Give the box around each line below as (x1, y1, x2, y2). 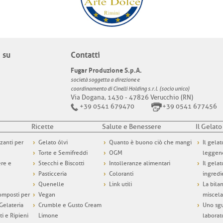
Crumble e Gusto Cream (38, 201, 102, 210)
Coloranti (109, 170, 133, 178)
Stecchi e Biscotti (38, 159, 84, 168)
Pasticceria (38, 170, 67, 178)
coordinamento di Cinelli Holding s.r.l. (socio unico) (70, 86, 190, 93)
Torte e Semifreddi (38, 149, 88, 157)
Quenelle (38, 180, 64, 189)
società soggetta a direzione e (70, 77, 139, 84)
